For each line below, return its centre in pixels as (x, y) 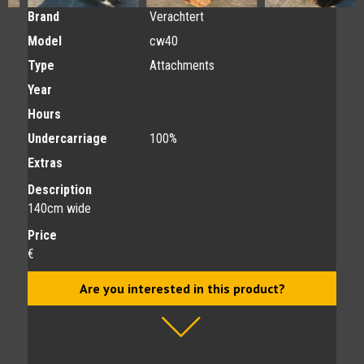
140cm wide (59, 208)
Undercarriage (67, 139)
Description (60, 190)
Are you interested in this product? (182, 288)
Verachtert (177, 17)
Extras (45, 163)
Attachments (182, 65)
